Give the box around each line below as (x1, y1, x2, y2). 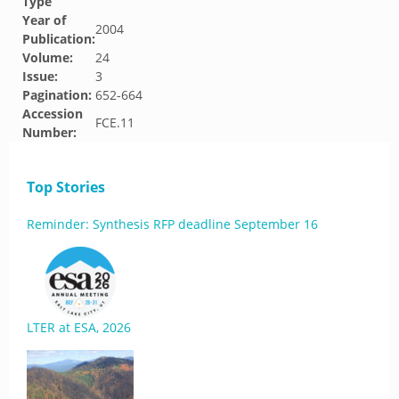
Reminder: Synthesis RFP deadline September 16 (27, 216, 318, 232)
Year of (22, 12, 66, 28)
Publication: (22, 30, 95, 47)
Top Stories (27, 177, 105, 197)
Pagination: (22, 86, 92, 103)
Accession (22, 105, 83, 122)
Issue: (22, 68, 58, 85)
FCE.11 (95, 114, 134, 131)
